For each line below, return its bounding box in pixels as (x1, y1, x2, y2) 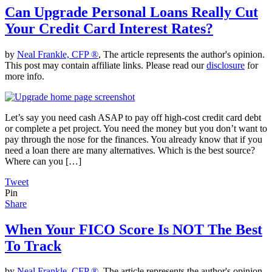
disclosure (206, 59, 245, 70)
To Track (5, 237, 61, 254)
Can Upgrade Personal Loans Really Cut (5, 4, 258, 20)
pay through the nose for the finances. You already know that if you (5, 134, 262, 144)
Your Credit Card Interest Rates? (5, 20, 213, 36)
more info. (5, 70, 44, 81)
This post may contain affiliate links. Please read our (5, 59, 206, 70)
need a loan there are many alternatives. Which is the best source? (5, 144, 255, 155)
